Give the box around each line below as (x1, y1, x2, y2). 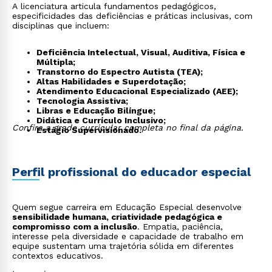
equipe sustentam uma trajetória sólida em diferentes (12, 241, 234, 251)
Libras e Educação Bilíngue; (36, 106, 155, 115)
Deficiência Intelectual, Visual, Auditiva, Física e (36, 47, 245, 57)
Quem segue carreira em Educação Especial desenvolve (12, 202, 242, 212)
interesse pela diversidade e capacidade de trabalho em (12, 231, 243, 241)
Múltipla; (36, 57, 75, 67)
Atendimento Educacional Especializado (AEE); (36, 86, 238, 96)
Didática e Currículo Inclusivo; (36, 115, 166, 125)
